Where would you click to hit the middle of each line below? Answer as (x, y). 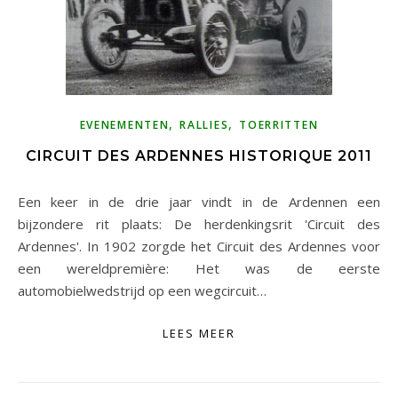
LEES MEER (199, 333)
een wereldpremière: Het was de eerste (199, 268)
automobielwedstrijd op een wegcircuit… (142, 290)
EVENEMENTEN (124, 124)
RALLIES (204, 124)
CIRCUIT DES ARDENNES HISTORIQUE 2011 (199, 155)
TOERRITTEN (279, 124)
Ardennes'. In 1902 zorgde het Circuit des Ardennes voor (199, 246)
